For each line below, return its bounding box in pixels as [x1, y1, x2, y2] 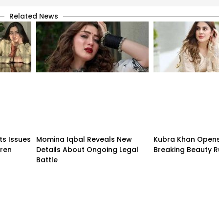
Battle [36, 155, 58, 165]
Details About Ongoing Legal [36, 145, 138, 155]
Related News [9, 11, 58, 22]
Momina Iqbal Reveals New [36, 134, 132, 145]
